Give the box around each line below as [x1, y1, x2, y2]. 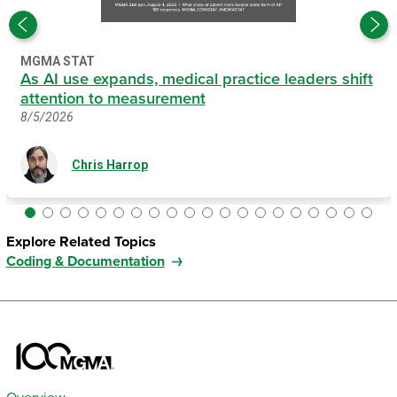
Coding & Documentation [5, 253, 165, 271]
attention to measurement [19, 89, 206, 109]
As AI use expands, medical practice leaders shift [19, 69, 373, 90]
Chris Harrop [71, 157, 148, 172]
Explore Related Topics [5, 233, 156, 252]
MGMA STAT [19, 54, 95, 69]
